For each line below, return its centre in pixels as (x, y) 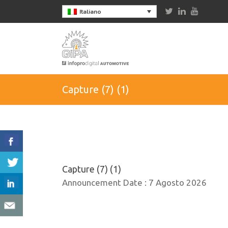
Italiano (90, 12)
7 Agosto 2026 (178, 182)
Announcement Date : (105, 182)
